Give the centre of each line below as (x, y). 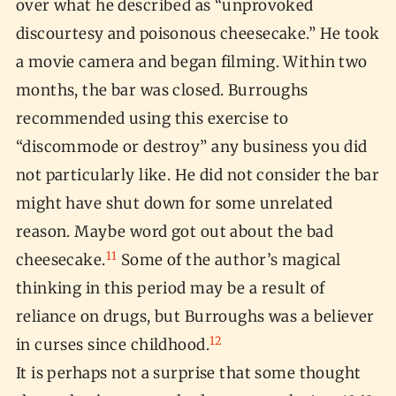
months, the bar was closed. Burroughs (162, 91)
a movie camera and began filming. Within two (191, 62)
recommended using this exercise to (152, 119)
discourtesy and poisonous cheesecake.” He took (198, 34)
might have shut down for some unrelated (174, 204)
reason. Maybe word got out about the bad (174, 232)
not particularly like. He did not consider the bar (198, 175)
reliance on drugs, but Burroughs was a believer (195, 317)
